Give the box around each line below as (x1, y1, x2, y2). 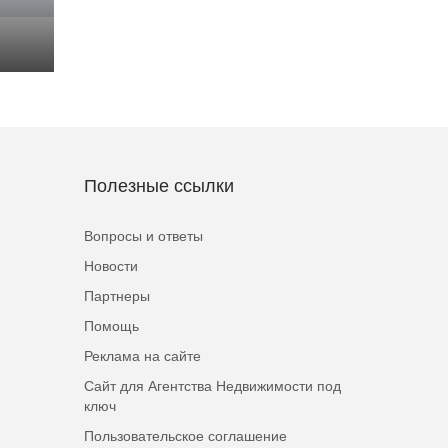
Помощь (83, 318, 139, 334)
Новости (83, 258, 138, 274)
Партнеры (83, 288, 150, 304)
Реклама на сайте (83, 348, 201, 364)
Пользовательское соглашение (83, 428, 287, 444)
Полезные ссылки (83, 176, 234, 196)
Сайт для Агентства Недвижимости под (83, 378, 341, 394)
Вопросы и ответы (83, 228, 203, 244)
